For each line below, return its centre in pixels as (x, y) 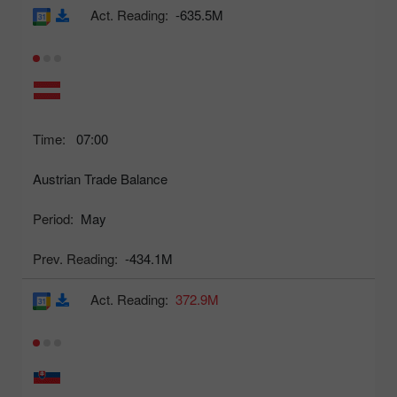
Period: (53, 219)
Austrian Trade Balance (100, 179)
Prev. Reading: (75, 259)
